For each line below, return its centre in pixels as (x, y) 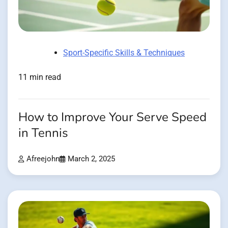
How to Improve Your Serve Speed (112, 118)
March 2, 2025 (91, 159)
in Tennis (43, 133)
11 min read (40, 77)
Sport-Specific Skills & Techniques (124, 53)
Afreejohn (43, 159)
